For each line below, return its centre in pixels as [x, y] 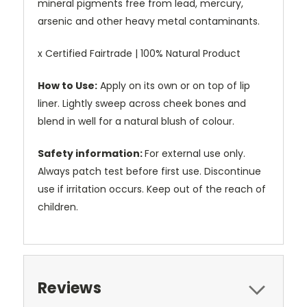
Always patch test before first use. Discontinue [149, 172]
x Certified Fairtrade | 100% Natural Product [139, 54]
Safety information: [91, 154]
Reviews [70, 288]
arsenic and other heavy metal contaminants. [149, 22]
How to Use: [67, 86]
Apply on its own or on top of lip [175, 86]
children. [58, 207]
